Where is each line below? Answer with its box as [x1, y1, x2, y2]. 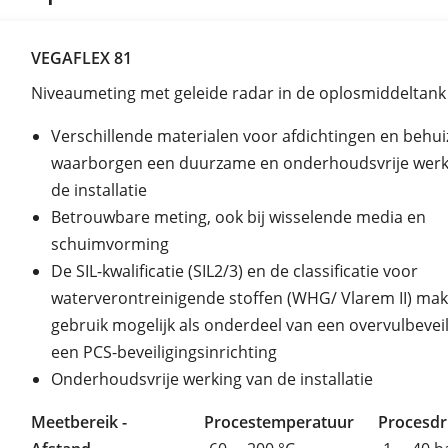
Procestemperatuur [204, 410, 355, 433]
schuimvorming [51, 232, 169, 255]
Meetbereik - [31, 410, 127, 433]
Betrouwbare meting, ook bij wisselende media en [51, 205, 426, 228]
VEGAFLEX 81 [31, 46, 132, 69]
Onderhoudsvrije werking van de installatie [51, 367, 373, 390]
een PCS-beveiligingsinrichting [51, 340, 277, 363]
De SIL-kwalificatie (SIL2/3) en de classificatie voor [51, 259, 418, 282]
